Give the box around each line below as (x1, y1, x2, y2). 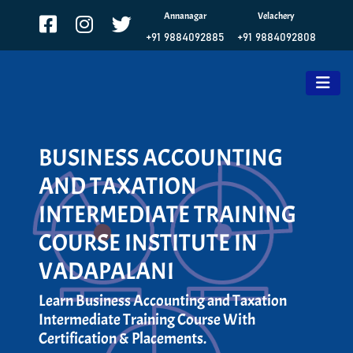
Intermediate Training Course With (39, 309, 257, 329)
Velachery (258, 9, 295, 22)
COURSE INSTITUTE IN (39, 227, 258, 258)
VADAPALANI (39, 255, 175, 286)
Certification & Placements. (39, 328, 207, 348)
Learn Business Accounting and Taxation (39, 290, 288, 310)
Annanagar (163, 9, 206, 22)
